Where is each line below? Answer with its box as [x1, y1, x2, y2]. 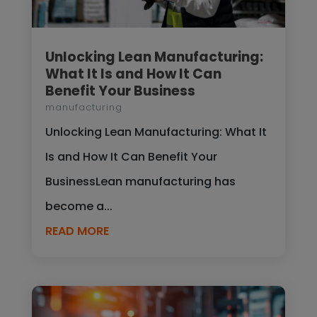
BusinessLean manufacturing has [45, 173, 236, 190]
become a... [45, 197, 113, 214]
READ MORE [45, 222, 109, 239]
